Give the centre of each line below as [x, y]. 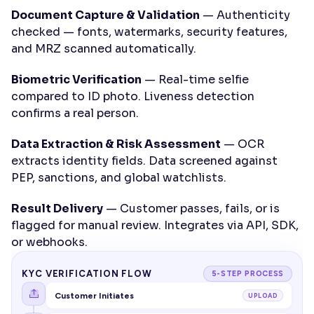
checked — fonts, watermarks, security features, [149, 32]
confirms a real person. [75, 113]
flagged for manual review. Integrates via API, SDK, [155, 225]
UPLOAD [263, 295]
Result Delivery [57, 209]
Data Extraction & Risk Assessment [116, 144]
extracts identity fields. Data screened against [144, 161]
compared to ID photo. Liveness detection [133, 96]
